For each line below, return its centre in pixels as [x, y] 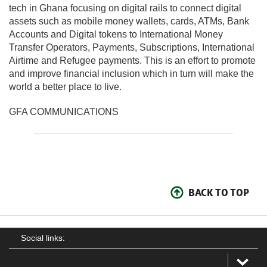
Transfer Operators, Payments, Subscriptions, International [132, 47]
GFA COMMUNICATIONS [64, 111]
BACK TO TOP [219, 192]
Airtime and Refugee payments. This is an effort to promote [132, 60]
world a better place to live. [65, 86]
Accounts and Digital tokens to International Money [116, 34]
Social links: [43, 237]
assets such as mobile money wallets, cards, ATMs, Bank [129, 21]
